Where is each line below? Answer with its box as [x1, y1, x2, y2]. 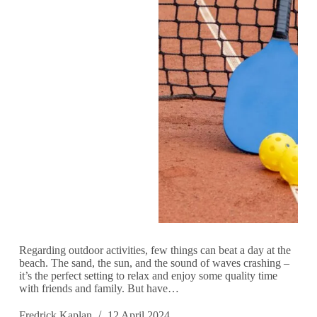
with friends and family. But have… [18, 282, 179, 295]
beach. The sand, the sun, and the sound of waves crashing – [18, 257, 289, 270]
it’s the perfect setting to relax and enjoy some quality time [18, 270, 277, 282]
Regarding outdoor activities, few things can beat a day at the [18, 244, 291, 257]
